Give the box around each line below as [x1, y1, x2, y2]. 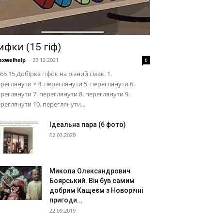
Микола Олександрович [49, 167, 130, 175]
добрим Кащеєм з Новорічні [49, 186, 143, 194]
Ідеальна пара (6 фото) [49, 121, 126, 128]
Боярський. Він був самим [49, 177, 135, 185]
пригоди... [49, 196, 83, 204]
